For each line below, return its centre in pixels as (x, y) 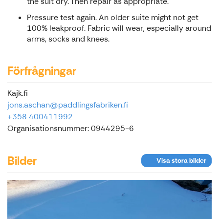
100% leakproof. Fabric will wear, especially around (119, 28)
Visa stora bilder (181, 161)
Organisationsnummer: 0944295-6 (71, 129)
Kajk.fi (18, 93)
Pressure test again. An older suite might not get (113, 18)
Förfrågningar (42, 71)
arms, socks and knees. (68, 39)
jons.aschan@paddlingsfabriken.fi (68, 105)
